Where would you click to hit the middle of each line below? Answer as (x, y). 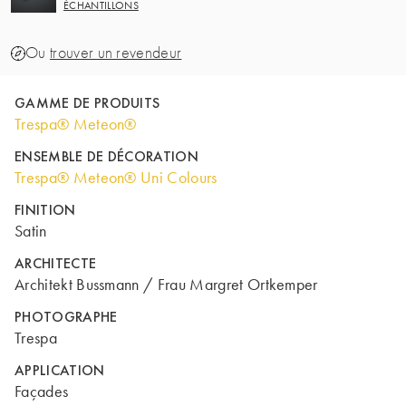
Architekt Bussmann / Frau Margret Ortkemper (166, 285)
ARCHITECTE (56, 263)
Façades (42, 391)
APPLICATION (60, 370)
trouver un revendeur (116, 53)
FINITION (45, 210)
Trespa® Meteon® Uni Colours (116, 178)
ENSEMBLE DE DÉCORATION (107, 156)
